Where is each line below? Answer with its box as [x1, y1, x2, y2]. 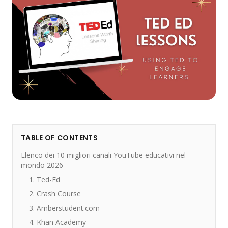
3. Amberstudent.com [29, 203, 100, 213]
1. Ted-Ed [29, 175, 60, 184]
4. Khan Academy [29, 217, 86, 227]
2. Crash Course [29, 189, 81, 198]
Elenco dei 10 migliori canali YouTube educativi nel [21, 150, 186, 160]
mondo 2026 [21, 160, 63, 170]
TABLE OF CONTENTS [21, 133, 98, 143]
